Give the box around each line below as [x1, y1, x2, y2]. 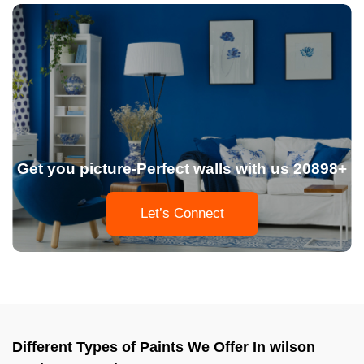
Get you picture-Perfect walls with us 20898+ [17, 159, 347, 177]
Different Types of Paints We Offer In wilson [12, 338, 315, 355]
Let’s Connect [140, 205, 224, 221]
